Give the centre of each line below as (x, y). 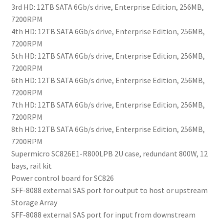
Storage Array (34, 203)
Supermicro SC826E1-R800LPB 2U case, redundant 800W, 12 (109, 154)
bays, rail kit (31, 166)
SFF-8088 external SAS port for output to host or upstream (109, 190)
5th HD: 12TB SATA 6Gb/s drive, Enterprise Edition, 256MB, (108, 56)
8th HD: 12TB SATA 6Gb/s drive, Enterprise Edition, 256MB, (108, 129)
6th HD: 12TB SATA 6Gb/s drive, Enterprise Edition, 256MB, (108, 80)
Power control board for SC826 (62, 178)
